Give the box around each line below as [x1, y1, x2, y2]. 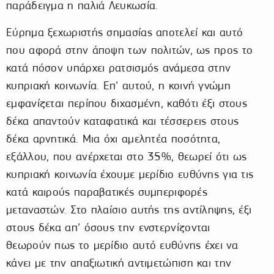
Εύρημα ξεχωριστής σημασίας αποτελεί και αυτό [6, 26, 243, 39]
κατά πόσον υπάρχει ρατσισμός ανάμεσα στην [6, 61, 231, 75]
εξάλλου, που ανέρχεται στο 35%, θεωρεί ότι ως [6, 150, 247, 163]
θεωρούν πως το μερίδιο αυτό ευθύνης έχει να [6, 239, 238, 252]
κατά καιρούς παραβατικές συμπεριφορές [6, 185, 208, 199]
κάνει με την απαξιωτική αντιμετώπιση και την [6, 256, 232, 270]
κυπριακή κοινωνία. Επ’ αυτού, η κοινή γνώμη [6, 79, 231, 92]
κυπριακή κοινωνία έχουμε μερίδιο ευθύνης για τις [6, 168, 254, 181]
